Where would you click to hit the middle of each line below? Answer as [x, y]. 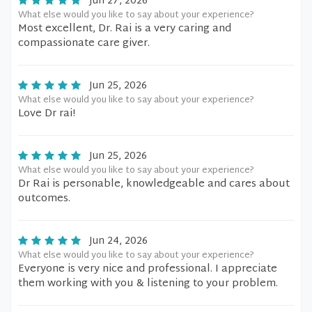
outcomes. [44, 199]
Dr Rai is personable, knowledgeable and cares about [154, 184]
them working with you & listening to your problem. [148, 284]
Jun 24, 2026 [118, 241]
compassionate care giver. [84, 44]
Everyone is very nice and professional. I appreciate [148, 269]
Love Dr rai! [47, 114]
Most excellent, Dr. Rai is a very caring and [125, 29]
